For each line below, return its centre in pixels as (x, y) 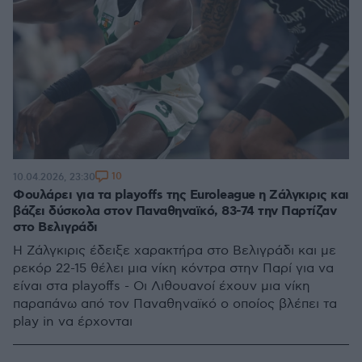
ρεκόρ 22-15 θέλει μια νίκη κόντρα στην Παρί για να (173, 269)
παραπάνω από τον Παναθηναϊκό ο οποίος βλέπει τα (175, 304)
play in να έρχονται (73, 322)
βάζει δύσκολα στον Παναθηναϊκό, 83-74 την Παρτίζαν (175, 211)
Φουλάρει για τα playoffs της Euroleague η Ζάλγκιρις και (181, 195)
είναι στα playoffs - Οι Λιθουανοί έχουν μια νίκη (162, 286)
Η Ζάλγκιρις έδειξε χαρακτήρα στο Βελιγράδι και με (175, 251)
